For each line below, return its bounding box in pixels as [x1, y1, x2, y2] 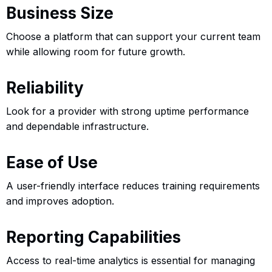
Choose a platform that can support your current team [6, 30, 260, 42]
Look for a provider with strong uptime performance [6, 104, 249, 117]
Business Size [6, 3, 114, 22]
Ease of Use [6, 152, 98, 172]
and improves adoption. [6, 194, 114, 207]
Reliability [6, 78, 84, 97]
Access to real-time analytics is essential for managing [6, 254, 255, 267]
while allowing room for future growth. [6, 45, 185, 58]
